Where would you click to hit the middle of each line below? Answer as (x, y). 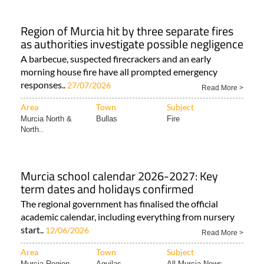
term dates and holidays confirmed (107, 189)
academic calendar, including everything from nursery (128, 217)
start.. (33, 230)
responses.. (44, 85)
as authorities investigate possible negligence (132, 44)
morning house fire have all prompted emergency (119, 72)
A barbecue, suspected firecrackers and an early (116, 59)
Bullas (107, 119)
